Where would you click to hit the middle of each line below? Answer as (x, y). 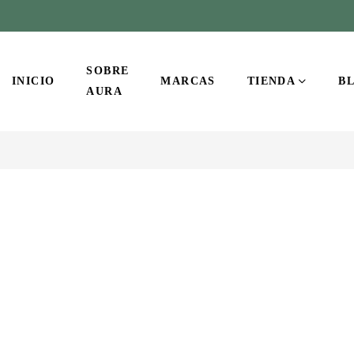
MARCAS (188, 81)
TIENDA (271, 81)
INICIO (34, 81)
